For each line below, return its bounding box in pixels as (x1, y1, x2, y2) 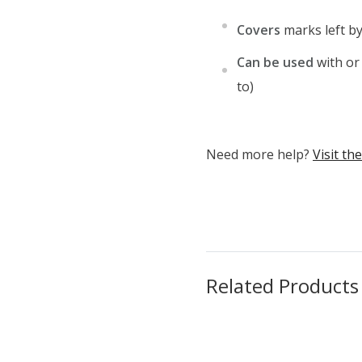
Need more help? (206, 145, 313, 163)
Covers (237, 20, 280, 39)
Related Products (206, 271, 359, 299)
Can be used (237, 53, 314, 71)
